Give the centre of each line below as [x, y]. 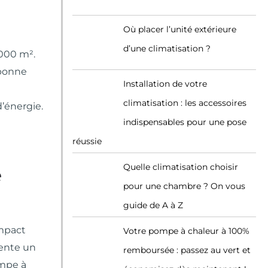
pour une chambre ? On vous [184, 186]
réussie [87, 141]
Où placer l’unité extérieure [180, 29]
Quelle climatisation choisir [181, 167]
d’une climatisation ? [167, 48]
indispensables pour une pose [185, 122]
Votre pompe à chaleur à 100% [186, 231]
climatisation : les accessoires [185, 103]
